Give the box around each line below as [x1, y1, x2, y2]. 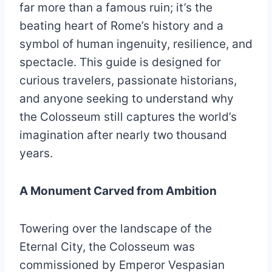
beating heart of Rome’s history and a [19, 19, 223, 33]
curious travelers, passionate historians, [19, 73, 237, 87]
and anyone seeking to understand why [19, 92, 234, 106]
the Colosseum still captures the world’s [19, 110, 237, 124]
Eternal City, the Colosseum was [19, 240, 195, 254]
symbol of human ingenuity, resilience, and [19, 37, 253, 51]
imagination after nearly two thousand [19, 128, 227, 142]
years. [19, 146, 53, 160]
